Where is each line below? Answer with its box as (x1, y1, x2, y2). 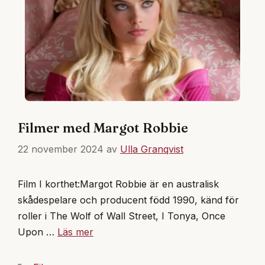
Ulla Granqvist (120, 143, 183, 155)
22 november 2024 (18, 143, 104, 155)
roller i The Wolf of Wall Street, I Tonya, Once (18, 209, 225, 222)
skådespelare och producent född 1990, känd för (18, 193, 239, 206)
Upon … (18, 225, 57, 238)
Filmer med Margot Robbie (18, 119, 188, 136)
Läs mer (57, 225, 93, 238)
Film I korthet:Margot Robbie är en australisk (18, 177, 219, 190)
